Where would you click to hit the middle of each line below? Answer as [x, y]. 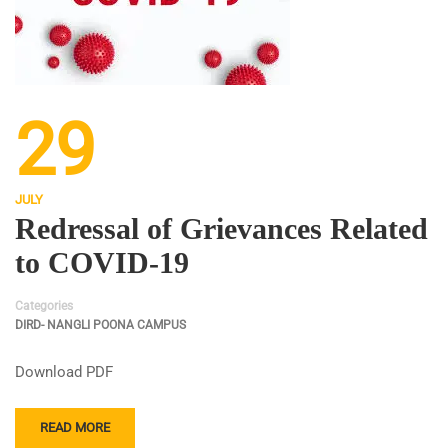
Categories [44, 306]
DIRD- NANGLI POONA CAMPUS [100, 325]
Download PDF [64, 372]
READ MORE [75, 427]
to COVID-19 [102, 262]
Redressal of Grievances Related [221, 228]
